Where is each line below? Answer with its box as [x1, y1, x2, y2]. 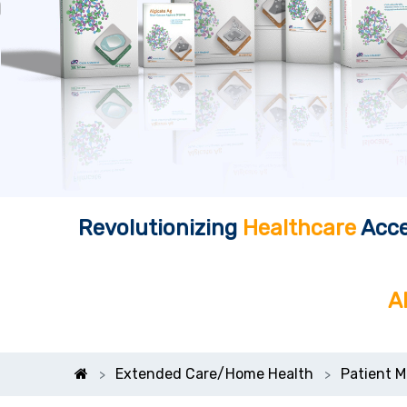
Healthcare [243, 215, 361, 242]
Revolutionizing [78, 215, 243, 242]
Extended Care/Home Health [115, 365, 314, 383]
